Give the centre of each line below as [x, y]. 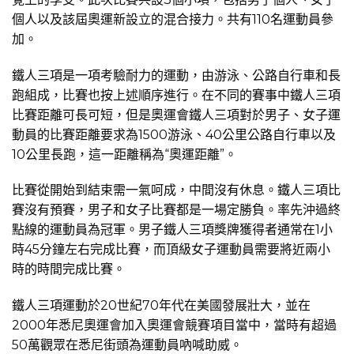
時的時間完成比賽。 [69, 277]
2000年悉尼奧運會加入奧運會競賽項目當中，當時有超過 [174, 333]
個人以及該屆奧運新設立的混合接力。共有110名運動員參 [173, 27]
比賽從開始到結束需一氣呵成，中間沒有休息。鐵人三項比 [176, 198]
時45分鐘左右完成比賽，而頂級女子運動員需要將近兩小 [171, 258]
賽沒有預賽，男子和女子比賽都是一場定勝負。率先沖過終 [176, 218]
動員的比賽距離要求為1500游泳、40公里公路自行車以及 [174, 142]
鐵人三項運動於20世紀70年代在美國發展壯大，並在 [161, 314]
